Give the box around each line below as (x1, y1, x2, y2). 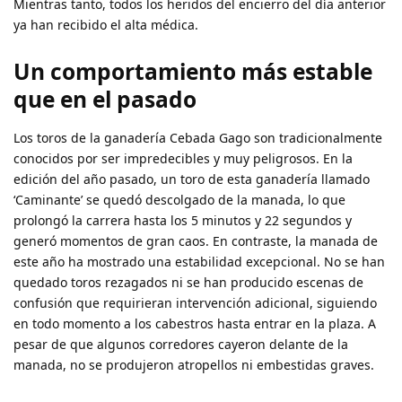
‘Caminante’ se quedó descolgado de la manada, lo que (13, 190, 345, 208)
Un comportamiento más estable (13, 56, 372, 86)
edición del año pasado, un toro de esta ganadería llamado (13, 170, 370, 188)
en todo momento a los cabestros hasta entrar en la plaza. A (13, 314, 376, 332)
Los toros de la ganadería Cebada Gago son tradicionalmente (13, 128, 382, 146)
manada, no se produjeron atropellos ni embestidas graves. (13, 355, 374, 373)
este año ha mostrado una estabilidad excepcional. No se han (13, 252, 385, 270)
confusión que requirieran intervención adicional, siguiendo (13, 293, 377, 311)
